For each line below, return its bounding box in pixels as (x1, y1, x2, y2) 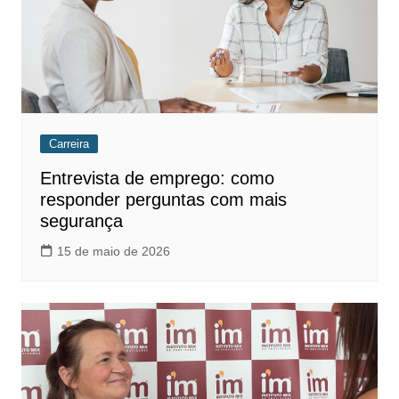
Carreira (48, 136, 89, 151)
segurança (39, 210, 123, 231)
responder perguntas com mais (39, 189, 287, 209)
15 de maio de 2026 (56, 243, 170, 258)
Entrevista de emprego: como (39, 167, 274, 188)
